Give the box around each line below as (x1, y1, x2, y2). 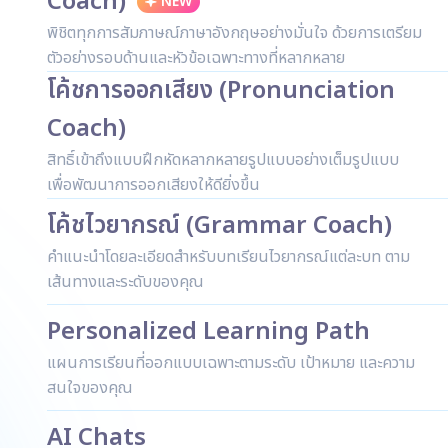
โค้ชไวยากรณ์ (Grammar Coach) (47, 208, 392, 245)
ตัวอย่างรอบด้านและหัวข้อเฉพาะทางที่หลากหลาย (47, 45, 345, 70)
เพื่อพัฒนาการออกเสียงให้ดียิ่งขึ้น (47, 172, 260, 197)
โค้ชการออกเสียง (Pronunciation (47, 72, 395, 109)
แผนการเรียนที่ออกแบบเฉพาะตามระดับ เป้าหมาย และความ (47, 351, 415, 376)
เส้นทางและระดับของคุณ (47, 270, 204, 295)
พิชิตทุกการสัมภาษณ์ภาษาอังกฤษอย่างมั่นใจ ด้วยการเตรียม (47, 20, 422, 45)
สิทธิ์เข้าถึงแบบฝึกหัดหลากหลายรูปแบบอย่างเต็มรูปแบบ (47, 147, 399, 172)
